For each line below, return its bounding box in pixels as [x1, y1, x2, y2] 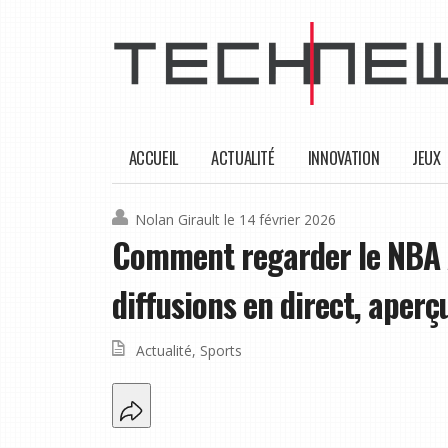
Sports [200, 341, 242, 361]
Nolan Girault [135, 210, 220, 230]
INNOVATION [307, 145, 380, 171]
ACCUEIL [128, 145, 178, 171]
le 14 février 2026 [224, 210, 336, 230]
